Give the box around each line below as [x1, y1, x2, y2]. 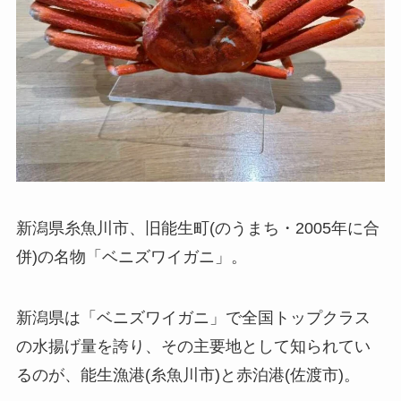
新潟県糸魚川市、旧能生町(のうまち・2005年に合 [15, 219, 380, 238]
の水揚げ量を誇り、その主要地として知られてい [15, 337, 371, 355]
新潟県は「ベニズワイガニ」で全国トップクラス [15, 308, 371, 327]
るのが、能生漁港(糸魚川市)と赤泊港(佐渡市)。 [15, 365, 360, 384]
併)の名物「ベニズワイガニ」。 [15, 248, 247, 267]
